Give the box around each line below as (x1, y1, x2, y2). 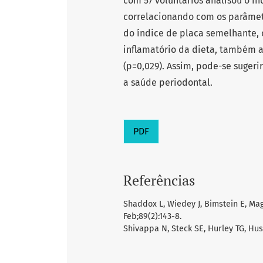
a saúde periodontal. (123, 77, 213, 89)
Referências (123, 171, 195, 190)
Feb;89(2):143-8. (123, 211, 181, 222)
